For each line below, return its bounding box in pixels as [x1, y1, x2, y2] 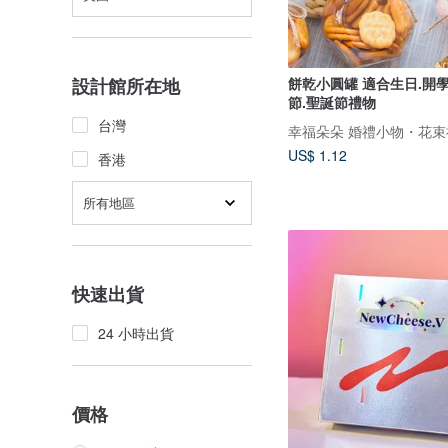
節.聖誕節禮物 [288, 91, 376, 112]
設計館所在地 [72, 73, 180, 99]
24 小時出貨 [98, 323, 174, 343]
